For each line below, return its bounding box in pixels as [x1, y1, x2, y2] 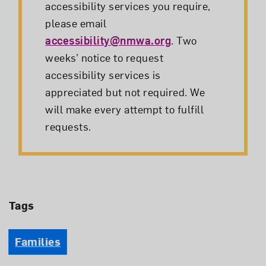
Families [15, 235, 61, 249]
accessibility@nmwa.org [45, 33, 172, 47]
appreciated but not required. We [45, 85, 205, 99]
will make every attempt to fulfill [45, 102, 204, 116]
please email [45, 16, 107, 30]
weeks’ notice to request [45, 50, 164, 65]
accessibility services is [45, 68, 161, 82]
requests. [45, 119, 91, 134]
